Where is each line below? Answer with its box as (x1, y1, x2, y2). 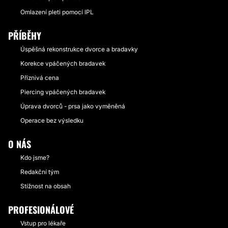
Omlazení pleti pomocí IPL (20, 8, 94, 16)
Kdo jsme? (20, 154, 49, 161)
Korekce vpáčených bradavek (20, 60, 105, 67)
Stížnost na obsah (20, 182, 71, 190)
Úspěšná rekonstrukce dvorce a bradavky (20, 45, 138, 53)
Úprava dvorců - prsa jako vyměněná (20, 102, 125, 110)
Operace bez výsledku (20, 117, 83, 124)
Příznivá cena (20, 74, 59, 81)
